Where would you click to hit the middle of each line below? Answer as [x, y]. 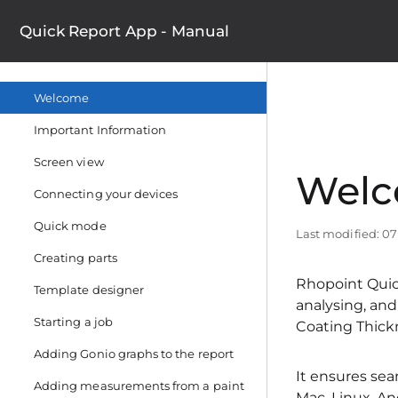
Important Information [100, 130]
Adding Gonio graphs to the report [134, 354]
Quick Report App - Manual [124, 31]
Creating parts [76, 258]
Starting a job [73, 322]
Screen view [69, 162]
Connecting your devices [106, 194]
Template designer [89, 290]
